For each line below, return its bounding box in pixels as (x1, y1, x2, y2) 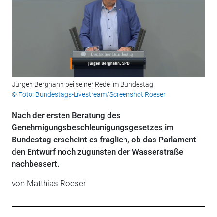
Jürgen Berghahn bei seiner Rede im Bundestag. (11, 80, 155, 89)
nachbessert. (11, 159, 60, 169)
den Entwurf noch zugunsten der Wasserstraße (11, 147, 183, 157)
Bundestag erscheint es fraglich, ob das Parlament (11, 135, 196, 145)
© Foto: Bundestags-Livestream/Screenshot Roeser (11, 91, 166, 99)
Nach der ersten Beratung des (11, 110, 121, 121)
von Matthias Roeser (11, 178, 86, 188)
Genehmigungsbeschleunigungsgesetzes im (11, 123, 174, 133)
